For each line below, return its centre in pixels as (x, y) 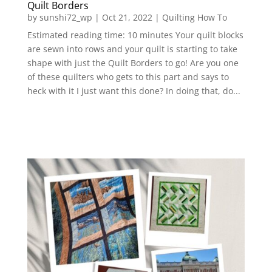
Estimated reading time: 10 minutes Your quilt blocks (135, 35)
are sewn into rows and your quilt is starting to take (132, 49)
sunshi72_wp (66, 17)
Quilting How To (194, 17)
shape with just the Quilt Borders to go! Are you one (133, 63)
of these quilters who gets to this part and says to (128, 77)
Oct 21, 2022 (127, 17)
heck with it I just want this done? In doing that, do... (134, 91)
